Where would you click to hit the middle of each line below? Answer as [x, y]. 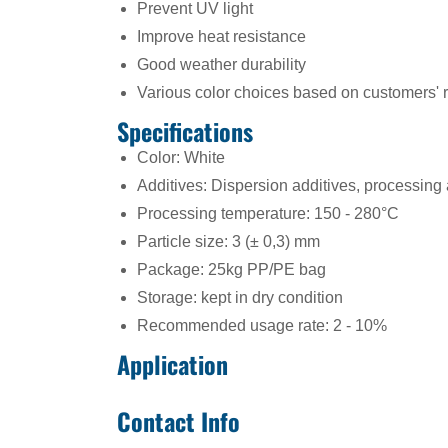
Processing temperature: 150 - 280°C [268, 213]
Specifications [185, 131]
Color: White [181, 157]
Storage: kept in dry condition [240, 297]
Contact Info [178, 421]
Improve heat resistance [221, 36]
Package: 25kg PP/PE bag [231, 269]
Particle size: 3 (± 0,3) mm [228, 241]
